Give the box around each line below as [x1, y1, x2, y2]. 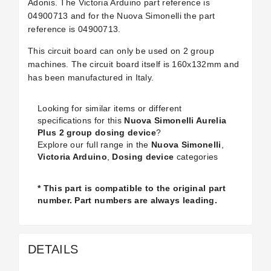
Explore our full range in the [38, 140, 151, 149]
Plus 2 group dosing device [38, 128, 156, 137]
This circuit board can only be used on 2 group [28, 46, 214, 56]
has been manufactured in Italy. [28, 73, 154, 82]
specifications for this [38, 116, 125, 125]
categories [174, 152, 218, 162]
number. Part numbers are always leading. [38, 195, 217, 205]
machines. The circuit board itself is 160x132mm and [28, 59, 240, 69]
